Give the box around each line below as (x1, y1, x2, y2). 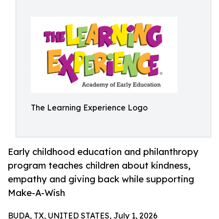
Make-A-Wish (8, 187, 65, 198)
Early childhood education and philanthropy (8, 146, 198, 157)
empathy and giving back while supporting (8, 174, 194, 185)
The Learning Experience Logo (31, 103, 148, 112)
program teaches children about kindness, (8, 160, 191, 171)
